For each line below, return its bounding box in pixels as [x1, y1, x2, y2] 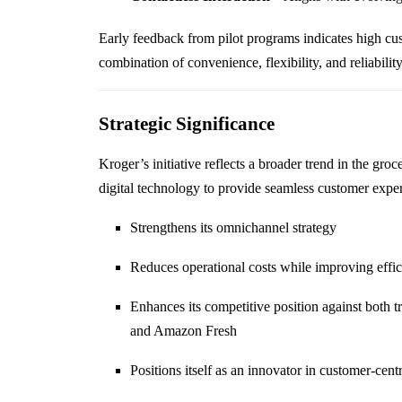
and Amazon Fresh [129, 323, 237, 339]
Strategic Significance [98, 113, 275, 135]
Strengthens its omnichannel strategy [129, 220, 336, 236]
